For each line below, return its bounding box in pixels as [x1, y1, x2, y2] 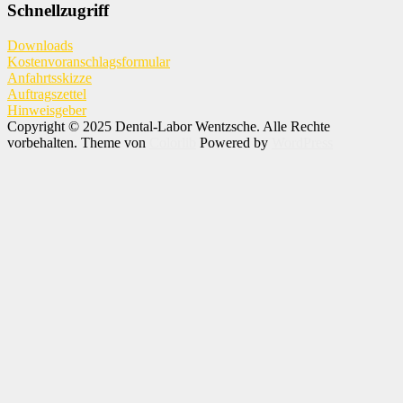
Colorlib [149, 134, 196, 150]
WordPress [272, 134, 333, 150]
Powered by [196, 134, 272, 150]
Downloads [7, 37, 73, 53]
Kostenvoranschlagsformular [7, 53, 170, 69]
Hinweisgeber [7, 102, 86, 118]
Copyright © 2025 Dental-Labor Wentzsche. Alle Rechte [7, 118, 330, 134]
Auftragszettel [7, 85, 86, 102]
